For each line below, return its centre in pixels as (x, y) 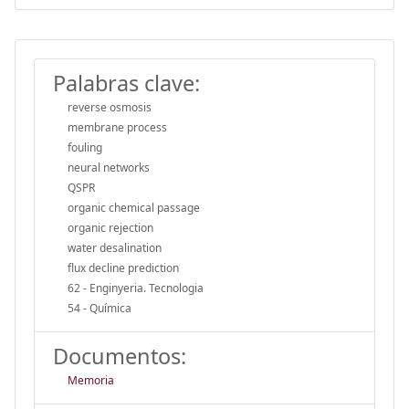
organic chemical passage (134, 207)
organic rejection (110, 227)
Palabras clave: (126, 83)
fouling (85, 147)
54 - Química (100, 308)
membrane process (117, 127)
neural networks (109, 167)
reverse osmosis (110, 107)
